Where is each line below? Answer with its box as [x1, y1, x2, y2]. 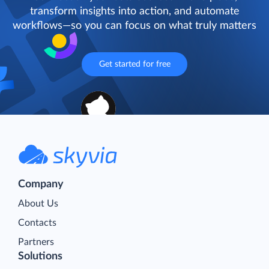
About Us [18, 199, 58, 209]
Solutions [18, 251, 62, 262]
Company [18, 179, 64, 190]
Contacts [18, 218, 56, 228]
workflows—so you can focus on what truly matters [13, 20, 256, 32]
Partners [18, 237, 54, 247]
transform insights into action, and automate [29, 6, 240, 17]
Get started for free [98, 60, 171, 69]
